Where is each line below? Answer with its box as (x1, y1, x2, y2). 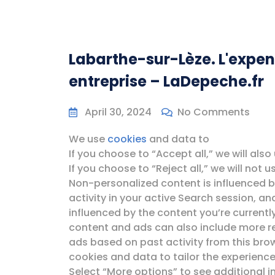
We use (69, 132, 107, 146)
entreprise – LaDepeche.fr (69, 71, 264, 91)
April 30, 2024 (85, 105, 152, 119)
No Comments (177, 105, 250, 119)
